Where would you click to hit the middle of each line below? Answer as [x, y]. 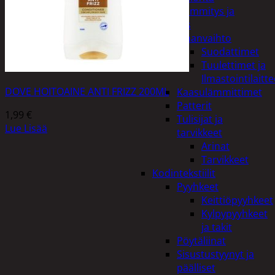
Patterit [194, 106]
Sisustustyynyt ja [215, 254]
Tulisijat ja [200, 119]
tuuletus [172, 25]
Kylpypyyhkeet [234, 214]
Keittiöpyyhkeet [237, 200]
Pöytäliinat [201, 241]
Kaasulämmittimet [219, 92]
